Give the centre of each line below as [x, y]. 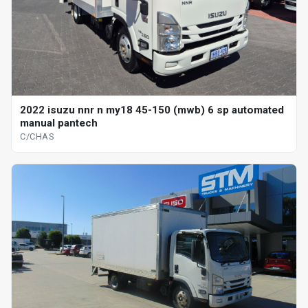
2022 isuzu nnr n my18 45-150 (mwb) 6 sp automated [152, 110]
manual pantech [59, 123]
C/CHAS [37, 136]
